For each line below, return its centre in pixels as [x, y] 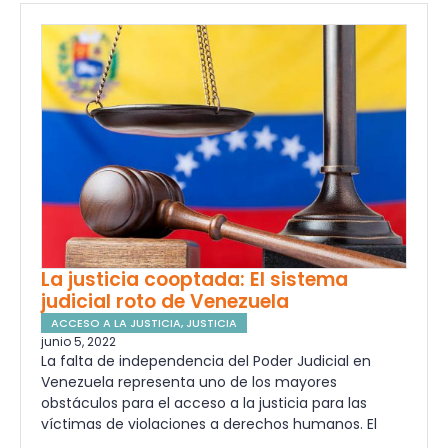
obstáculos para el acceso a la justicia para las [204, 402]
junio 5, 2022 [78, 341]
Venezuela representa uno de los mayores [189, 381]
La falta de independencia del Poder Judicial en [206, 360]
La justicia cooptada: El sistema [194, 279]
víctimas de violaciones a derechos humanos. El [209, 423]
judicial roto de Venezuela [165, 301]
